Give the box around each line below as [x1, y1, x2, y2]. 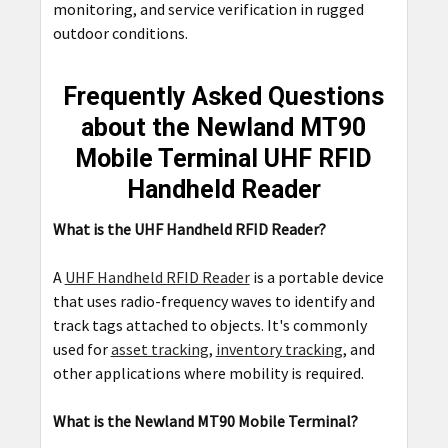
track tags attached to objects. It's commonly [52, 314, 367, 335]
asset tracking [110, 338, 209, 359]
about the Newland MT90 [81, 112, 367, 142]
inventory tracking [215, 338, 343, 359]
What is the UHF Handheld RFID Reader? [52, 218, 326, 239]
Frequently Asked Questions [63, 81, 385, 111]
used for [52, 338, 111, 359]
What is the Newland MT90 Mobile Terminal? [52, 410, 358, 431]
